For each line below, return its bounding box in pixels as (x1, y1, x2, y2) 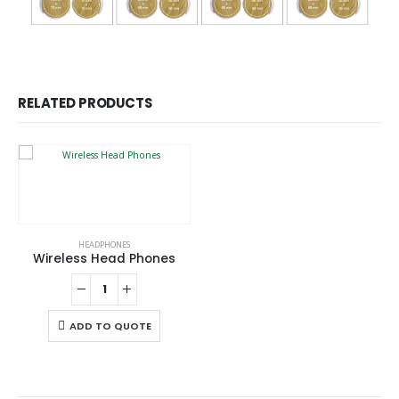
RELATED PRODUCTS (18, 94, 152, 113)
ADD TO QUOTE (69, 318, 151, 333)
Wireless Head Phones (33, 250, 175, 268)
